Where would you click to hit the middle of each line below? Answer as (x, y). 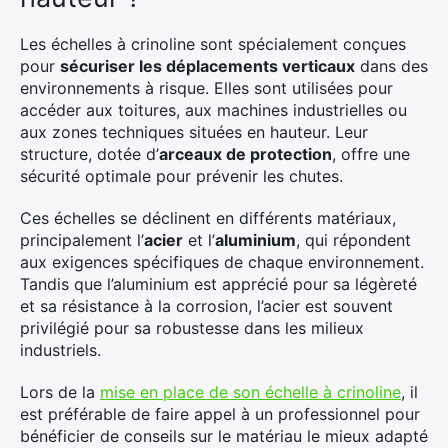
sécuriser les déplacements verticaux (207, 66)
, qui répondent (353, 240)
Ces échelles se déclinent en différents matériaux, (208, 218)
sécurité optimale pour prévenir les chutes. (181, 176)
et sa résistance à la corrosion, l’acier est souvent (206, 306)
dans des (391, 66)
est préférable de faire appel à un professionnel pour (220, 414)
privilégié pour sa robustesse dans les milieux (192, 328)
